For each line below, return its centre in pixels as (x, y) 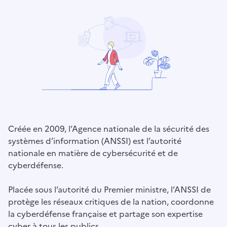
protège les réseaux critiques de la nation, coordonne (111, 202)
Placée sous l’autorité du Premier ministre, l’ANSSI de (109, 190)
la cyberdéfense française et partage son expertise (105, 214)
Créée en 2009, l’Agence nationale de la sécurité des (109, 129)
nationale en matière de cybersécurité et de (93, 153)
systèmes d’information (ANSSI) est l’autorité (95, 141)
